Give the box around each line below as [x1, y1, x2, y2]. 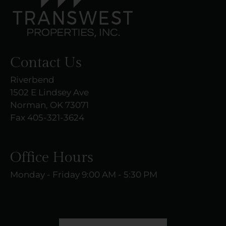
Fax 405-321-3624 [10, 112, 84, 123]
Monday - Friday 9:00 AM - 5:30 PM [10, 169, 157, 180]
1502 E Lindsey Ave [10, 87, 89, 98]
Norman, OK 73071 [10, 100, 89, 110]
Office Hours [10, 149, 93, 166]
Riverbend [10, 75, 54, 85]
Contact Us [10, 54, 82, 72]
